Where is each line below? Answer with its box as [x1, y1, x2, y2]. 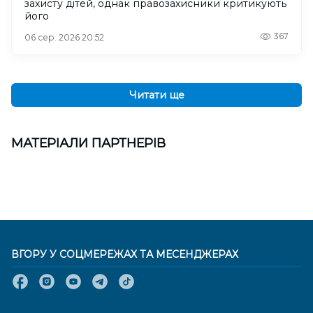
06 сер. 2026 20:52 [24, 32, 104, 43]
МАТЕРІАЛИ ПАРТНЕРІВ [11, 136, 166, 152]
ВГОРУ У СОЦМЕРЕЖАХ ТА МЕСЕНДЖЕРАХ [11, 248, 238, 261]
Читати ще [129, 89, 184, 102]
